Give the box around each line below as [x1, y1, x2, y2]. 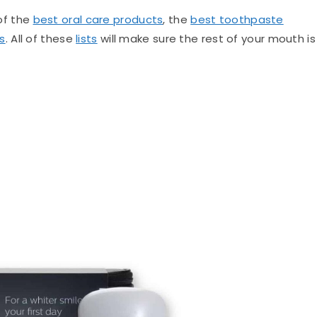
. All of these [5, 30, 76, 46]
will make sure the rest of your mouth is [97, 30, 316, 46]
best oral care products [33, 11, 163, 27]
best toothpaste [190, 11, 284, 27]
